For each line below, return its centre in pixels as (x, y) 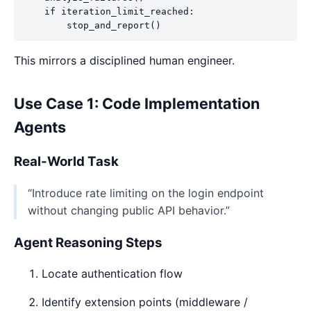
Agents (40, 127)
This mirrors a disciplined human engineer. (124, 60)
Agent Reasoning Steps (88, 242)
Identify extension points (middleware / (145, 302)
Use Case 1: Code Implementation (137, 103)
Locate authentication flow (112, 274)
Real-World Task (66, 162)
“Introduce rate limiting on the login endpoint (146, 193)
